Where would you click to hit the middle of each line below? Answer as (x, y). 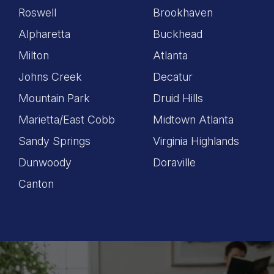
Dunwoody (45, 162)
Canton (36, 183)
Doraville (174, 162)
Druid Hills (178, 98)
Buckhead (178, 34)
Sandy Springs (54, 141)
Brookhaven (183, 12)
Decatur (173, 76)
